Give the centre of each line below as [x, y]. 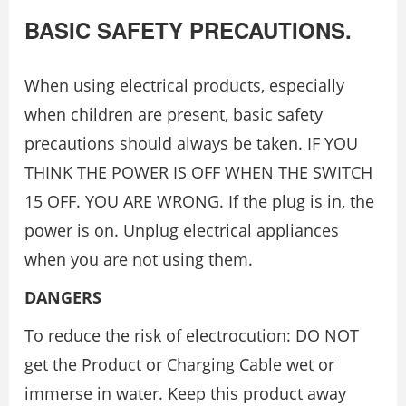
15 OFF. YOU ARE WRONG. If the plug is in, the [199, 202]
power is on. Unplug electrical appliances [182, 231]
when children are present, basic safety [174, 115]
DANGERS [63, 298]
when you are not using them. [139, 260]
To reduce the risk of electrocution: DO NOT [192, 336]
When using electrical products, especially [184, 86]
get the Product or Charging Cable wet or [179, 365]
